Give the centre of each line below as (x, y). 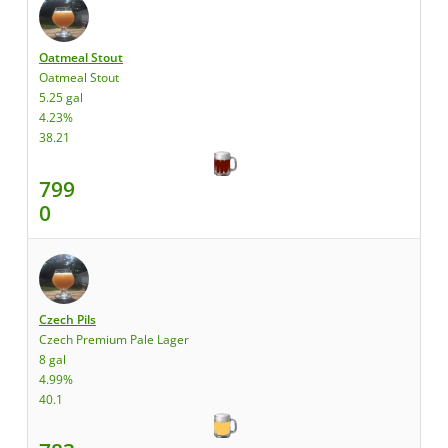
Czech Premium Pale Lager (114, 339)
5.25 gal (61, 97)
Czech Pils (67, 319)
